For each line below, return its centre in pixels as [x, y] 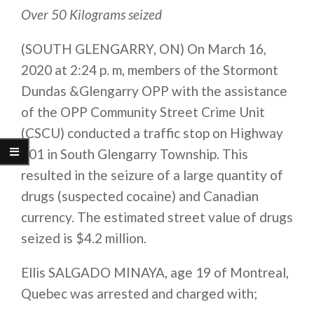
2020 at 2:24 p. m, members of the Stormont [150, 70]
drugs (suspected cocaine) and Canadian [140, 196]
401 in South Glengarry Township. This [135, 154]
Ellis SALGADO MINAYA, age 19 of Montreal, [155, 273]
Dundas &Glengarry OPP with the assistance [154, 91]
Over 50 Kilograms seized [91, 15]
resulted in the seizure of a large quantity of [152, 175]
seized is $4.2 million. [84, 238]
